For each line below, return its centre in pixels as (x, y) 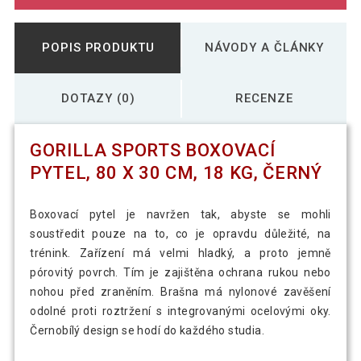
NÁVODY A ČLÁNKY (264, 47)
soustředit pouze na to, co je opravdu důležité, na (180, 234)
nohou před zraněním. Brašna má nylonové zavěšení (180, 292)
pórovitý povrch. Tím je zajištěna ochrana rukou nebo (180, 273)
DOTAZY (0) (98, 98)
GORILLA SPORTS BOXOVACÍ (153, 151)
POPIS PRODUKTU (98, 47)
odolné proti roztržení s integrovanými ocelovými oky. (180, 311)
